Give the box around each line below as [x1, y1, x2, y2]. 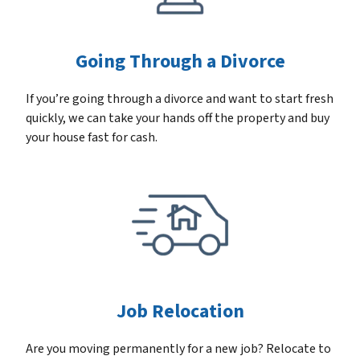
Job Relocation [116, 297, 244, 326]
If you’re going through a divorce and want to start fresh [26, 90, 333, 108]
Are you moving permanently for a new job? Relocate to [26, 340, 331, 358]
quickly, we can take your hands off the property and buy [26, 109, 329, 128]
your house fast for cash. [26, 129, 157, 147]
